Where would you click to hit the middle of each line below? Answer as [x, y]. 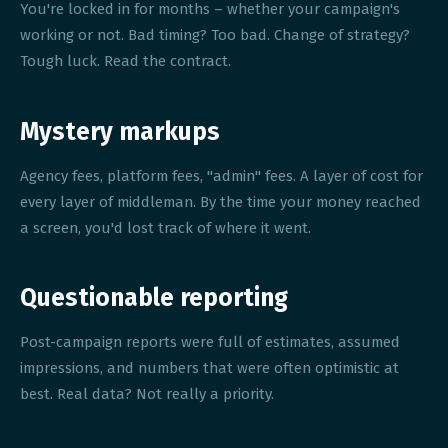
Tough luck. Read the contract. [126, 61]
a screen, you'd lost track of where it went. [166, 227]
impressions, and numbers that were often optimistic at [210, 368]
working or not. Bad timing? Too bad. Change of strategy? [215, 35]
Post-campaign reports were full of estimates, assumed [210, 342]
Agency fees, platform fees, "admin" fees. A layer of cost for [222, 175]
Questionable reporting [154, 298]
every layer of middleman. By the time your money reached [221, 201]
